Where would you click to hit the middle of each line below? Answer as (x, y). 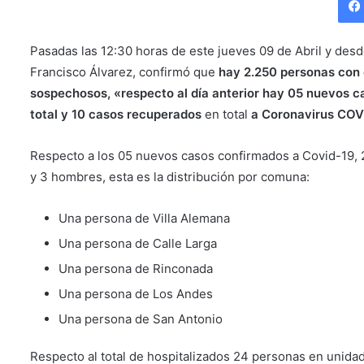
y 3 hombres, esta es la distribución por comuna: (170, 176)
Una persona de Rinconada (136, 268)
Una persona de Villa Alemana (144, 218)
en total (226, 114)
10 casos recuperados (135, 114)
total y (49, 114)
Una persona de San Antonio (141, 318)
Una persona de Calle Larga (138, 243)
